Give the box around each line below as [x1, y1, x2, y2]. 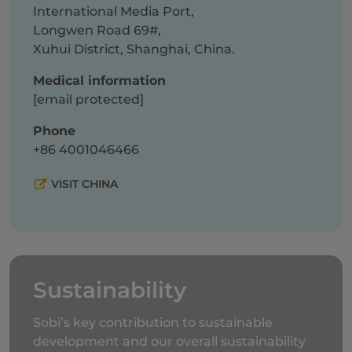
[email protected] [33, 92, 144, 107]
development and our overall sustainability [33, 334, 306, 349]
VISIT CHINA [51, 177, 118, 191]
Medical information [33, 73, 166, 88]
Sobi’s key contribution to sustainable [33, 315, 273, 330]
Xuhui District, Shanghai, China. [33, 42, 235, 57]
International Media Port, [33, 4, 194, 19]
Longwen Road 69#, [33, 23, 161, 38]
